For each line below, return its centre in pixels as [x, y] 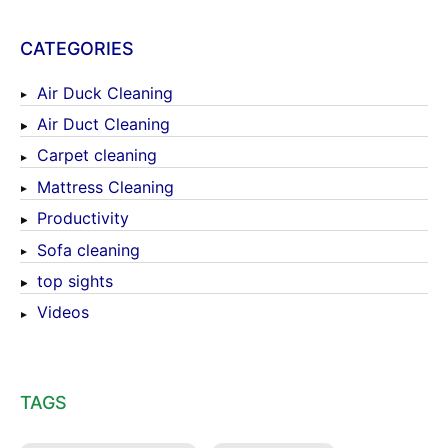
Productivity [83, 218]
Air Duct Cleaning [103, 124]
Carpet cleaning [97, 155]
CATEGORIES [77, 49]
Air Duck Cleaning [105, 92]
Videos [63, 312]
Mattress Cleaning [105, 186]
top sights [75, 280]
